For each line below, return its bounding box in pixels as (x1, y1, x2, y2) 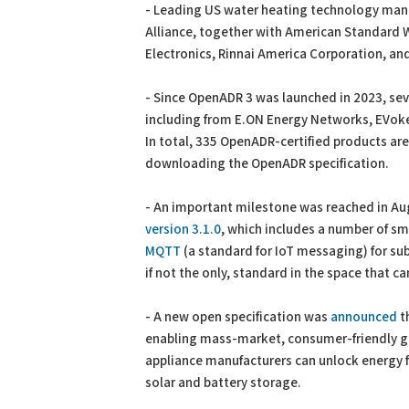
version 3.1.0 (145, 221, 221, 238)
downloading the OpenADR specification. (145, 155, 389, 173)
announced (330, 309, 397, 326)
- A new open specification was (145, 309, 330, 326)
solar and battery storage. (145, 374, 301, 392)
